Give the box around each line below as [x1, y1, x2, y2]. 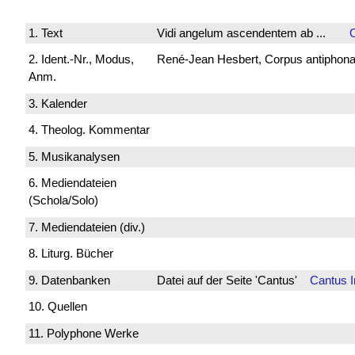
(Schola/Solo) [29, 193, 98, 208]
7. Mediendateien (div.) [29, 219, 145, 234]
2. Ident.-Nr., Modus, [29, 52, 134, 67]
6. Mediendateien [29, 176, 116, 190]
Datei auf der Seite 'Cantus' [156, 273, 310, 287]
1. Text [29, 25, 63, 40]
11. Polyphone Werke [29, 326, 139, 340]
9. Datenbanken [29, 273, 110, 287]
